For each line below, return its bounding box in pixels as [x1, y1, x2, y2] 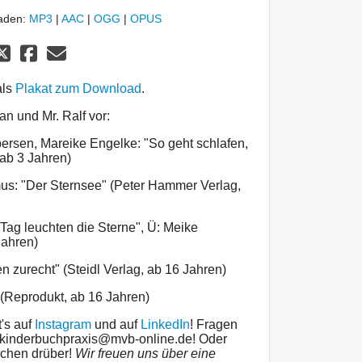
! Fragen [190, 317, 238, 331]
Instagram [35, 317, 91, 331]
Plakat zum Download [15, 81, 141, 95]
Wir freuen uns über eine [75, 346, 216, 360]
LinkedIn [141, 317, 190, 331]
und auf [91, 317, 141, 331]
